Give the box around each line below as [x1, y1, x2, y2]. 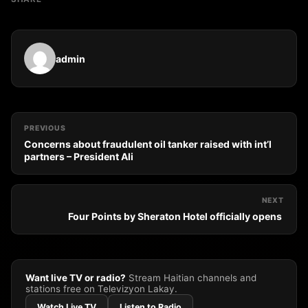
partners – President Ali [24, 151, 133, 163]
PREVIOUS [24, 124, 66, 133]
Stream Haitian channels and [126, 272, 256, 284]
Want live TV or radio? [25, 272, 126, 284]
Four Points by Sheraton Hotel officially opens [68, 210, 284, 223]
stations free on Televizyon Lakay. [25, 283, 177, 295]
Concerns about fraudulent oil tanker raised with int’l [24, 138, 272, 151]
